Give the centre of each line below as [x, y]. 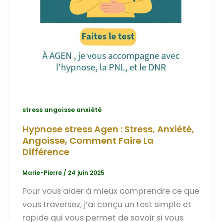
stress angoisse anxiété [62, 110]
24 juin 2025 [86, 173]
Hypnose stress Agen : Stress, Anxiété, [108, 129]
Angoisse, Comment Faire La [88, 140]
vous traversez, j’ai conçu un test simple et [107, 205]
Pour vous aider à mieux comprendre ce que [111, 191]
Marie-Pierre [43, 173]
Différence [46, 152]
